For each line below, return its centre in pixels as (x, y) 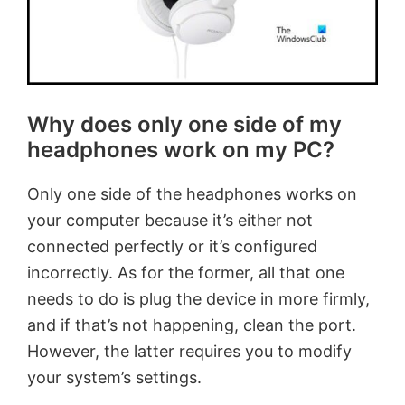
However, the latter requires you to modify (189, 351)
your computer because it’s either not (170, 220)
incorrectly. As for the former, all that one (186, 272)
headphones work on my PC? (181, 149)
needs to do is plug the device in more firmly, (198, 298)
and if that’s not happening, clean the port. (192, 325)
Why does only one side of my (184, 124)
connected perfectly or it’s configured (172, 246)
